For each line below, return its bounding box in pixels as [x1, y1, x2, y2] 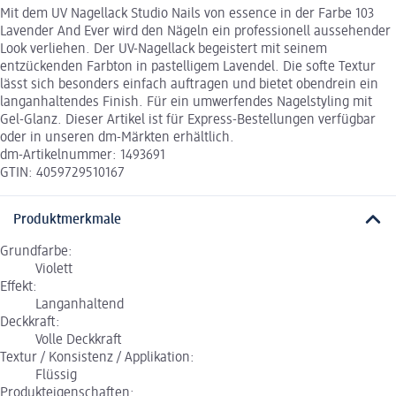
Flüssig [35, 368, 77, 383]
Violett [35, 262, 72, 277]
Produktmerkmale [13, 212, 121, 227]
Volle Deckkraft [35, 332, 122, 347]
